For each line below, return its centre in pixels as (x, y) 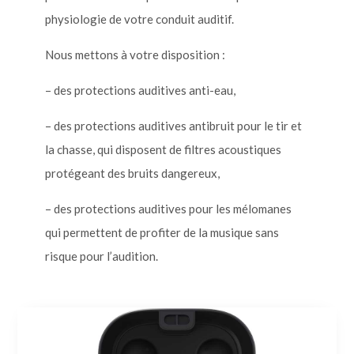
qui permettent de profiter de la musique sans (162, 232)
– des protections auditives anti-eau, (140, 90)
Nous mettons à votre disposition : (135, 55)
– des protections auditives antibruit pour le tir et (173, 126)
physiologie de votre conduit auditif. (139, 19)
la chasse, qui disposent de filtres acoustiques (163, 149)
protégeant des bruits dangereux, (132, 173)
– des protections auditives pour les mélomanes (168, 209)
